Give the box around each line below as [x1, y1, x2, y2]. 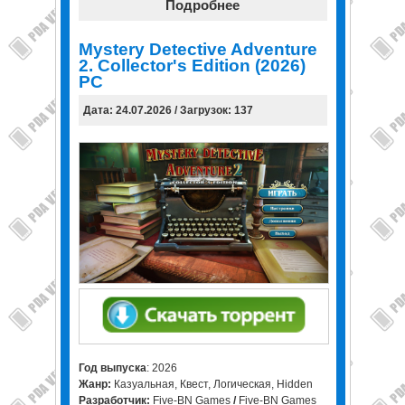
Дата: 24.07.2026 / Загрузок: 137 [82, 104, 253, 118]
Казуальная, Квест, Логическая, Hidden [110, 377, 313, 391]
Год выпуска [78, 361, 146, 374]
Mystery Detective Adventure [78, 40, 317, 60]
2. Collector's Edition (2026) [78, 56, 306, 76]
